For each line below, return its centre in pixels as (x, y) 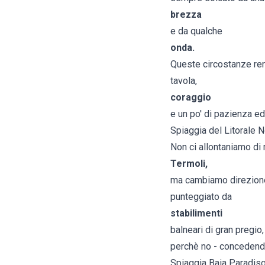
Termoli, (189, 164)
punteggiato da (201, 197)
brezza (186, 15)
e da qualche (196, 31)
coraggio (191, 98)
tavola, (184, 81)
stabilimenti (196, 214)
